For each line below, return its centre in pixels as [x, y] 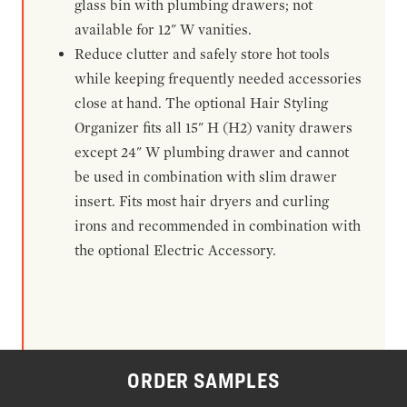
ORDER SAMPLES [203, 380]
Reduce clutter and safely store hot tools [202, 54]
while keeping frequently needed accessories [218, 78]
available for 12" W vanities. [163, 29]
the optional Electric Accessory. [175, 250]
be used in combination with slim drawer [206, 176]
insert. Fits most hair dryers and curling [202, 201]
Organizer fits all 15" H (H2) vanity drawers [213, 127]
